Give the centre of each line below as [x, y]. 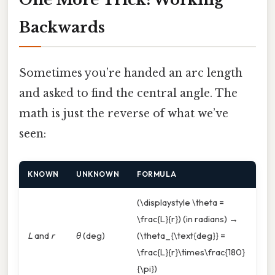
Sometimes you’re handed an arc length [131, 73]
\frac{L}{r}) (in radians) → [188, 219]
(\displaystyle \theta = [180, 202]
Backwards [62, 28]
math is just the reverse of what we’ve [124, 114]
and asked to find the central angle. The [128, 94]
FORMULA [157, 174]
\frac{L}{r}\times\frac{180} [191, 252]
